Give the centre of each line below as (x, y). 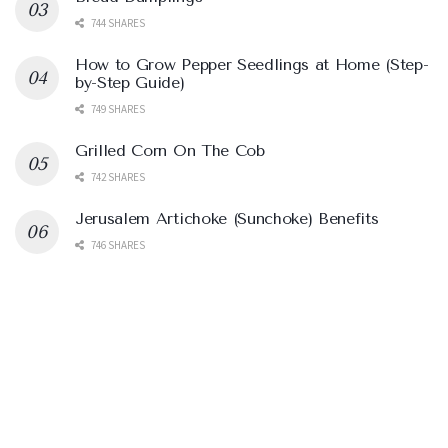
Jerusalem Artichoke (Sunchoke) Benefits (227, 219)
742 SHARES (117, 177)
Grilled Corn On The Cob (170, 151)
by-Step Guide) (130, 83)
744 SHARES (117, 23)
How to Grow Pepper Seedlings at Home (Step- (252, 65)
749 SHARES (117, 109)
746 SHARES (117, 245)
